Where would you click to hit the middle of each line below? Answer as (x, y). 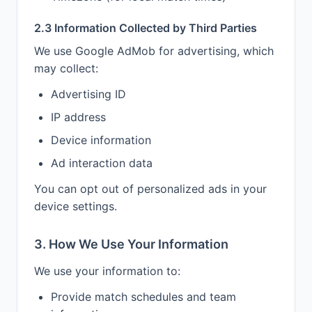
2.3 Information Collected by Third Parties (146, 28)
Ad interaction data (102, 163)
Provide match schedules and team (143, 297)
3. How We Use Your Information (131, 244)
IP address (78, 117)
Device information (101, 140)
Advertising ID (88, 94)
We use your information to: (107, 271)
